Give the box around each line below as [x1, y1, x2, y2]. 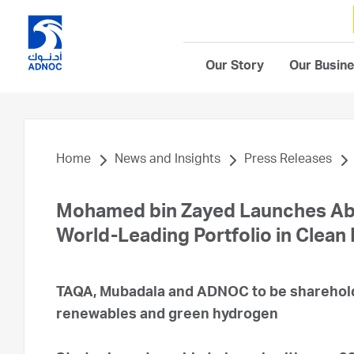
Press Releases [244, 154, 332, 167]
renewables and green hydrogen [56, 308, 284, 322]
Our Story [205, 61, 264, 73]
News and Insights [115, 154, 220, 167]
